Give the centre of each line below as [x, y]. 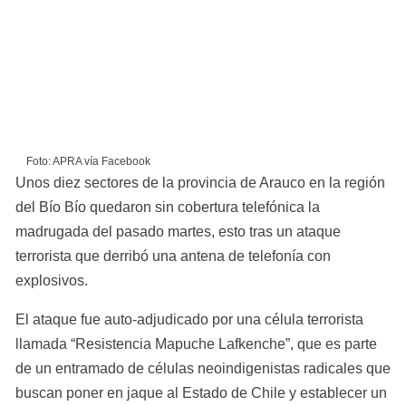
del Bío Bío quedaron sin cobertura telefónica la [168, 207]
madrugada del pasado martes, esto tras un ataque [178, 232]
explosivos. [52, 280]
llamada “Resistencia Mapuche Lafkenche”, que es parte [196, 344]
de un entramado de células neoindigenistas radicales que [203, 368]
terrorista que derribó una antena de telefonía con [173, 256]
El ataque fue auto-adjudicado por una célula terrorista [189, 319]
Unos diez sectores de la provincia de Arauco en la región [200, 183]
